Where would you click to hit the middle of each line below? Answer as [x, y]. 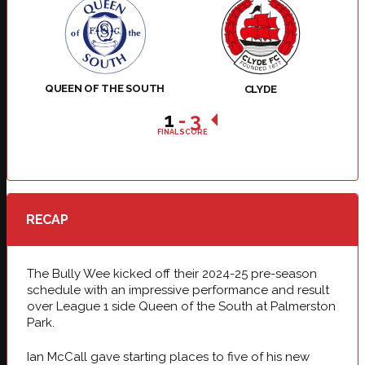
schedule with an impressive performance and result [178, 290]
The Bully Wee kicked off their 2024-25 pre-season [172, 273]
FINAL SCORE [182, 132]
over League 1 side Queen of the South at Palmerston [181, 306]
